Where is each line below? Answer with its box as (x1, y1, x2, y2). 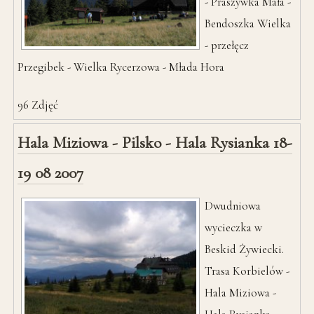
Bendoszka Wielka (205, 15, 292, 31)
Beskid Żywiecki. (205, 242, 285, 257)
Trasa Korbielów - (205, 264, 290, 279)
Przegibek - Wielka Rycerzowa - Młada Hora (18, 59, 225, 74)
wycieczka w (205, 220, 263, 235)
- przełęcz (205, 37, 250, 53)
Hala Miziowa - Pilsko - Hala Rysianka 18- (18, 132, 293, 153)
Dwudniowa (205, 198, 261, 214)
